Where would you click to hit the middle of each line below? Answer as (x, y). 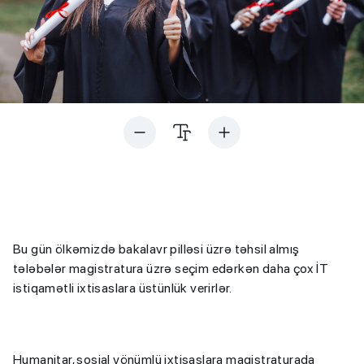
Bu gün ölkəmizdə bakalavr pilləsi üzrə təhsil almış (156, 249)
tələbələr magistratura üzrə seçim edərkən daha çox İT (171, 268)
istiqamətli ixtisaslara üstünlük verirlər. (123, 288)
